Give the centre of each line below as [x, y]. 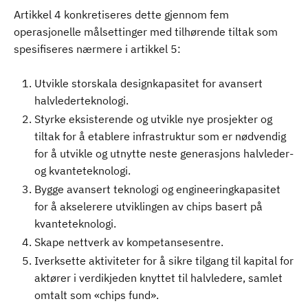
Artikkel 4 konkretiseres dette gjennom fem [121, 14]
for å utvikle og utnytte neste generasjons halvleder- [164, 153]
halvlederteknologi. [81, 100]
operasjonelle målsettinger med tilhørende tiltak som [146, 32]
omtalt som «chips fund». [97, 295]
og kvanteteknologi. [82, 170]
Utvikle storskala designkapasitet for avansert [148, 83]
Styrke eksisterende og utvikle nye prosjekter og [153, 119]
